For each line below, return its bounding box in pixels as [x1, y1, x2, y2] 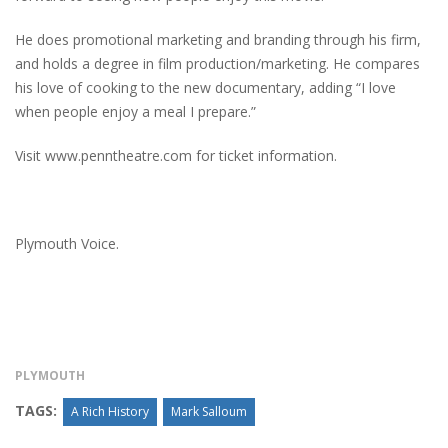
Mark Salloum [171, 402, 247, 420]
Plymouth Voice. [15, 233, 119, 253]
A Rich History [71, 402, 149, 420]
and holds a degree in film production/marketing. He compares [15, 53, 420, 73]
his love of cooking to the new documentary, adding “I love [15, 77, 396, 97]
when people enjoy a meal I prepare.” [15, 101, 256, 121]
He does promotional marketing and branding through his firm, [15, 29, 421, 49]
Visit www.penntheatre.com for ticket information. [15, 145, 337, 165]
